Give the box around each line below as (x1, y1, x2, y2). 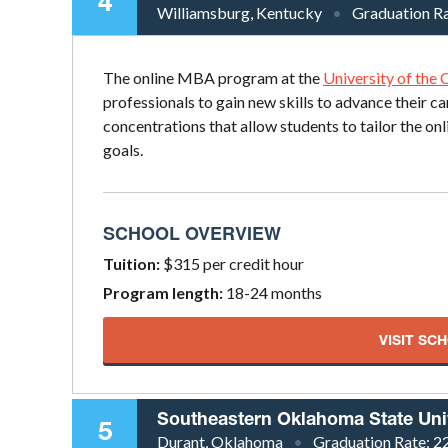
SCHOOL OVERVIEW (103, 219, 281, 246)
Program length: (103, 282, 223, 302)
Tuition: (103, 253, 160, 273)
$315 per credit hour (160, 253, 304, 273)
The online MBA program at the (103, 67, 323, 87)
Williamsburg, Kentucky (157, 2, 322, 22)
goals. (103, 139, 143, 159)
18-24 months (223, 282, 322, 302)
